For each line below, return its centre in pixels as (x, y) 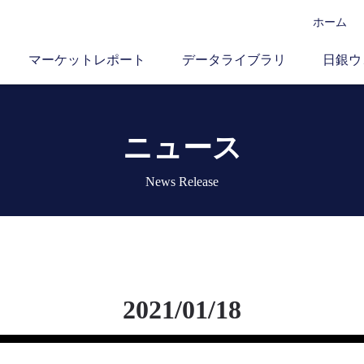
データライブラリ (234, 60)
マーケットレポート (87, 60)
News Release (182, 182)
